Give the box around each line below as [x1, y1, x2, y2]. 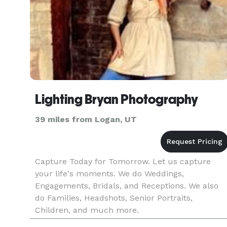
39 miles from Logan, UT [35, 115, 137, 124]
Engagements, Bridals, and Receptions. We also [35, 181, 218, 191]
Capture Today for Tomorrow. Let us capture [35, 157, 211, 166]
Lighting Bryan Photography [35, 92, 198, 107]
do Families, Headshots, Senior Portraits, [35, 193, 193, 203]
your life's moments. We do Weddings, [35, 169, 184, 178]
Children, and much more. [35, 205, 139, 215]
